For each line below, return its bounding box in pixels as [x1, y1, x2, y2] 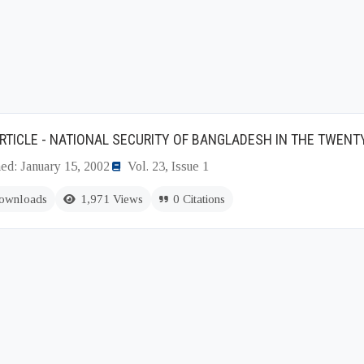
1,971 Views [80, 193, 143, 206]
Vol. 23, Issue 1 [128, 159, 209, 173]
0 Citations [173, 193, 225, 206]
